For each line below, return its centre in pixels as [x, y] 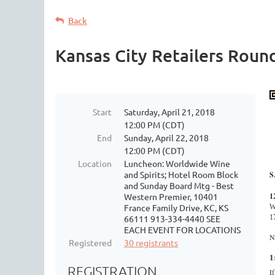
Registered [90, 242]
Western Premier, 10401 [171, 196]
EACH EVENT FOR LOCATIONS [182, 230]
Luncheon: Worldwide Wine [177, 163]
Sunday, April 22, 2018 [166, 137]
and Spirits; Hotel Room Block [181, 174]
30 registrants [151, 242]
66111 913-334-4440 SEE [172, 219]
